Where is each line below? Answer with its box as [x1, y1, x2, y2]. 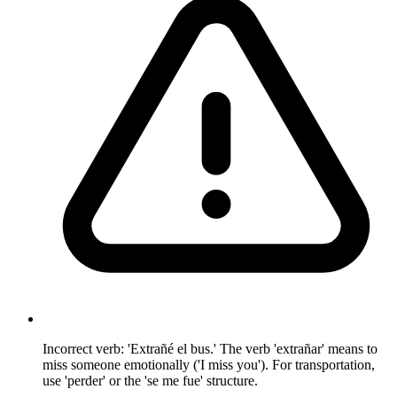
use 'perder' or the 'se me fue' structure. [43, 372, 258, 388]
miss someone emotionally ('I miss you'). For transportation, [43, 356, 375, 372]
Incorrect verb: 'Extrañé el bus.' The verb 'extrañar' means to [43, 340, 378, 356]
